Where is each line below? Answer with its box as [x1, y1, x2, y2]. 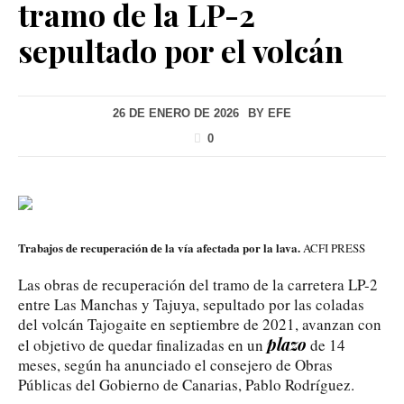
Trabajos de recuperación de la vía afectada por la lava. [18, 238, 300, 256]
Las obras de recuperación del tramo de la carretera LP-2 [18, 273, 378, 295]
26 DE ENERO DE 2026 [113, 106, 239, 120]
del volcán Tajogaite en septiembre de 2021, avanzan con [18, 313, 381, 335]
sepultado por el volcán [18, 29, 344, 71]
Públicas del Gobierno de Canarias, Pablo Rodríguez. [18, 373, 354, 395]
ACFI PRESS [300, 239, 365, 256]
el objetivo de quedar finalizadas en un [18, 334, 267, 355]
